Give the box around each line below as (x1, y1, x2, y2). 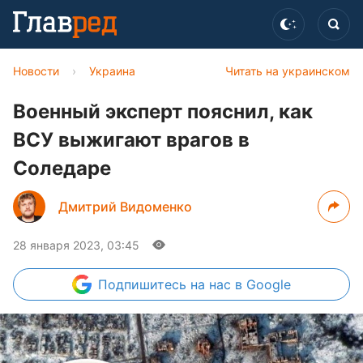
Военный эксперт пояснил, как (13, 100, 313, 123)
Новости (13, 64, 59, 78)
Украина (89, 64, 135, 78)
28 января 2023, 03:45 (13, 238, 139, 252)
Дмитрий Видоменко (58, 199, 192, 215)
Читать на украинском (225, 64, 350, 78)
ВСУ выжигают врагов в (13, 128, 250, 152)
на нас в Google (190, 276, 291, 293)
